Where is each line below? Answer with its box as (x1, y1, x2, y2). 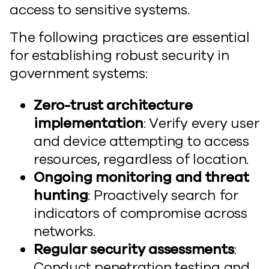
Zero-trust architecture (34, 96, 193, 115)
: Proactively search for (88, 186, 238, 205)
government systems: (10, 64, 148, 83)
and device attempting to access (34, 132, 249, 151)
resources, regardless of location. (34, 150, 249, 169)
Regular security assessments (34, 240, 234, 259)
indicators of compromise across (34, 204, 247, 223)
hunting (34, 186, 88, 205)
